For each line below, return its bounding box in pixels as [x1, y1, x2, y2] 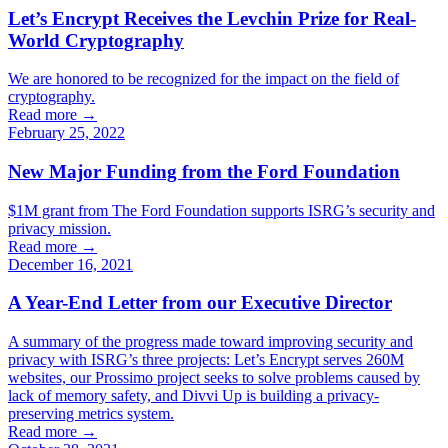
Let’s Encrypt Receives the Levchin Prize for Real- [8, 7, 416, 29]
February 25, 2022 [8, 124, 125, 142]
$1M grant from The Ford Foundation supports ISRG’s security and [8, 201, 435, 219]
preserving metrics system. [8, 405, 174, 423]
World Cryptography [8, 29, 184, 51]
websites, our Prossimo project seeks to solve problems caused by [8, 369, 420, 387]
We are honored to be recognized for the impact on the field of [8, 70, 399, 88]
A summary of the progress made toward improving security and [8, 333, 413, 351]
